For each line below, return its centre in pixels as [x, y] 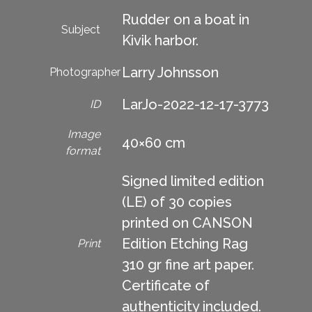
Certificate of [166, 285]
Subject [81, 29]
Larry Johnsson [170, 72]
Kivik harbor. [160, 40]
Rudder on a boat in [186, 19]
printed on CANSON [187, 223]
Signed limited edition [193, 181]
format [83, 150]
